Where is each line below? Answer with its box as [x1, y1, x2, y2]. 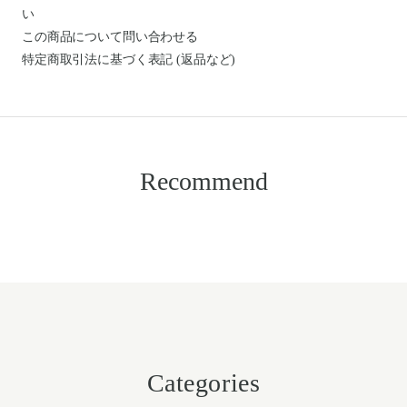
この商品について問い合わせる [22, 29, 199, 44]
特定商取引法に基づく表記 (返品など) [22, 52, 236, 66]
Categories [146, 368, 261, 397]
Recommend [139, 166, 268, 195]
